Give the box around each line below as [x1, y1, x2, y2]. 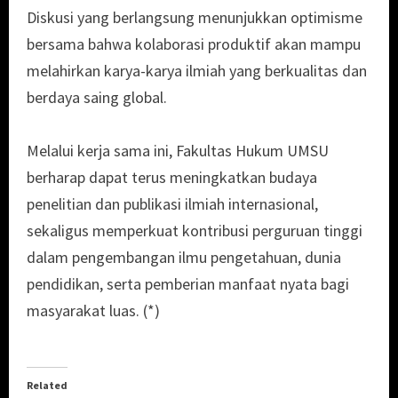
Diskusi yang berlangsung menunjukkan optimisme [27, 7, 362, 28]
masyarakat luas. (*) [27, 300, 160, 322]
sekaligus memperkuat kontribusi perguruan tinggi [27, 220, 362, 242]
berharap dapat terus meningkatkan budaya [27, 167, 317, 188]
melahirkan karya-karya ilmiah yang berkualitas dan [27, 60, 367, 82]
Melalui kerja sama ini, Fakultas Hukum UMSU [27, 140, 329, 162]
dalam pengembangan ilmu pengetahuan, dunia [27, 247, 341, 268]
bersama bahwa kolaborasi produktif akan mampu [27, 34, 361, 55]
